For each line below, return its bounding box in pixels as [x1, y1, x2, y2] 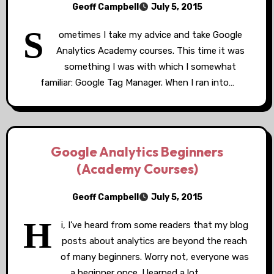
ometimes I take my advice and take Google [58, 29, 242, 40]
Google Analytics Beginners [51, 143, 223, 160]
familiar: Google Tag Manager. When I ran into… [40, 77, 234, 88]
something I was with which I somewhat [64, 61, 236, 72]
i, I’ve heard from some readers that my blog [61, 220, 248, 231]
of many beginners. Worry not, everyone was [60, 251, 249, 262]
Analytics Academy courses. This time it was [56, 45, 245, 56]
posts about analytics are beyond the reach [62, 235, 247, 246]
